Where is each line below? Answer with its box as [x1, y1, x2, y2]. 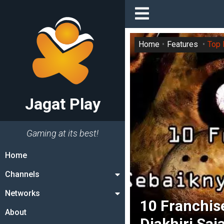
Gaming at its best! [26, 128, 98, 138]
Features [167, 39, 198, 49]
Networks [5, 188, 40, 198]
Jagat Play [24, 94, 100, 113]
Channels [5, 169, 39, 179]
